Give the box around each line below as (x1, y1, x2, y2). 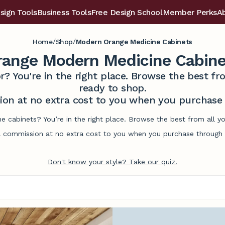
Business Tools (37, 8, 91, 17)
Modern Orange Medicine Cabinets (75, 37, 192, 46)
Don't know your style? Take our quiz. (48, 158, 177, 166)
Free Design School (91, 8, 163, 17)
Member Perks (162, 8, 217, 17)
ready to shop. (78, 82, 147, 94)
